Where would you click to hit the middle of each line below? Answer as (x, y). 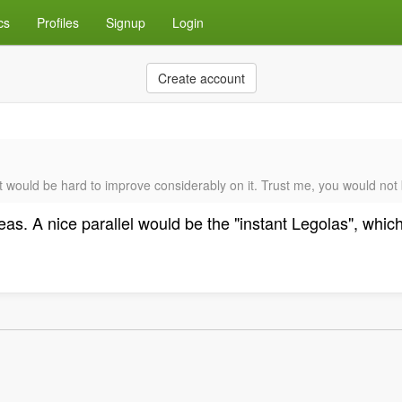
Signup (126, 22)
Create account (201, 78)
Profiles (58, 22)
